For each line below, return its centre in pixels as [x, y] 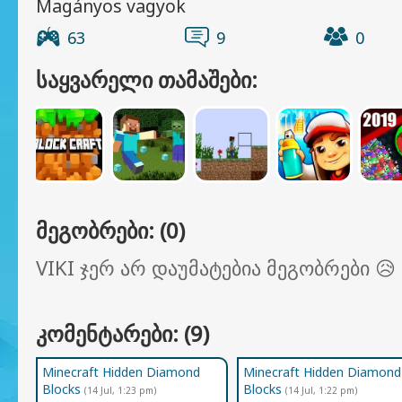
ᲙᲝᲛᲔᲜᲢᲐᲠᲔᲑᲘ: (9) [122, 333]
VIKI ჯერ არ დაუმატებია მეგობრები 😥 [216, 268]
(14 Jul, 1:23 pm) [120, 390]
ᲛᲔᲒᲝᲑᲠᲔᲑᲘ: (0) [110, 230]
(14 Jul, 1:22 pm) [321, 390]
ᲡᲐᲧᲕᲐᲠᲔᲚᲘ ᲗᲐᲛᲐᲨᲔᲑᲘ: [147, 79]
